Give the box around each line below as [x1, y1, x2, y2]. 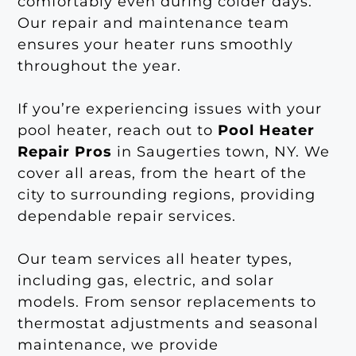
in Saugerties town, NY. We [112, 142, 331, 161]
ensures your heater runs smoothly [17, 35, 294, 53]
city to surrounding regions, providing [17, 185, 316, 203]
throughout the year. [17, 56, 182, 75]
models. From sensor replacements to [17, 292, 317, 311]
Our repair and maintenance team [17, 14, 290, 32]
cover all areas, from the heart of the [17, 164, 308, 182]
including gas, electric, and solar [17, 271, 275, 289]
